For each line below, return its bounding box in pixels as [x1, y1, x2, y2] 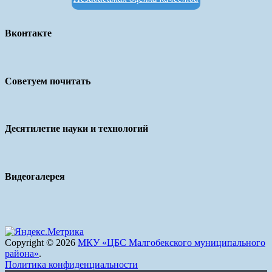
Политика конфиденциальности [5, 259, 138, 270]
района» [5, 248, 39, 259]
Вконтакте [5, 28, 52, 39]
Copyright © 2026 [5, 237, 78, 248]
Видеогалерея [5, 171, 65, 182]
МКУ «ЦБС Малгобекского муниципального [78, 237, 265, 248]
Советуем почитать [5, 75, 90, 86]
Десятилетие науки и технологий [5, 123, 148, 134]
